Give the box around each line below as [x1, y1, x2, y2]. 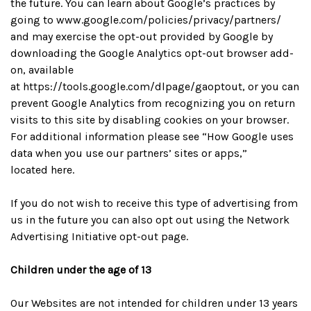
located [10, 163, 51, 176]
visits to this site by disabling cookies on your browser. [10, 113, 292, 126]
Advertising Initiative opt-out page [10, 230, 186, 243]
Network [246, 213, 289, 226]
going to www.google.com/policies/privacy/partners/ [10, 13, 281, 26]
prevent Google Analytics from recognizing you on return [10, 96, 295, 110]
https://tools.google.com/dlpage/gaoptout [23, 80, 242, 93]
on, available [10, 63, 74, 76]
